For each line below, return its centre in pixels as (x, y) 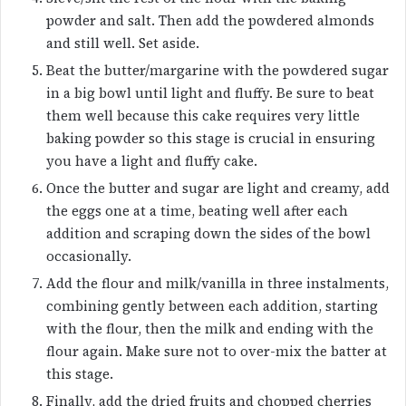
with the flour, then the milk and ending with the (210, 329)
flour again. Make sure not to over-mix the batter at (217, 352)
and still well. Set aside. (123, 43)
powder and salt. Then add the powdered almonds (210, 21)
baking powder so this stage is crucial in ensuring (211, 139)
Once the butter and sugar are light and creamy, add (218, 188)
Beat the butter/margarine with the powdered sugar (217, 71)
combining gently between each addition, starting (212, 306)
